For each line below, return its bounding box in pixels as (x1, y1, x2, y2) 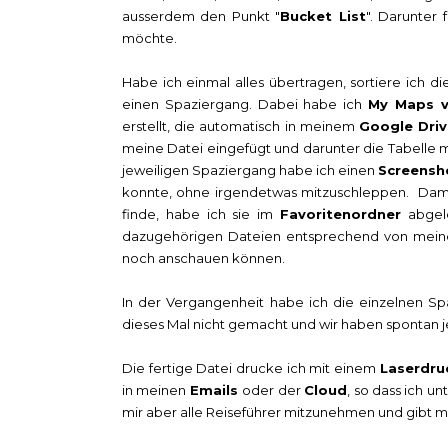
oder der (242, 381, 305, 398)
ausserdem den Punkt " (122, 7, 281, 24)
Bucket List (280, 7, 366, 24)
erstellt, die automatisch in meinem (122, 117, 360, 134)
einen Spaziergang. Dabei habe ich (122, 95, 369, 112)
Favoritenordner (280, 205, 401, 222)
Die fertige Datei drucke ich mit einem (122, 359, 380, 376)
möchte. (122, 29, 177, 46)
